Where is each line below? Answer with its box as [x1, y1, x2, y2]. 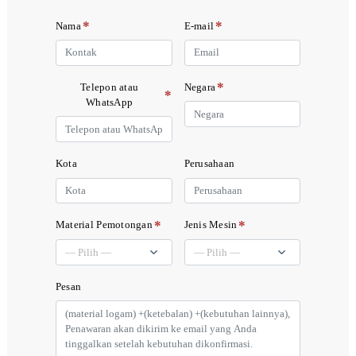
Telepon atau [80, 81, 139, 93]
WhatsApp [86, 96, 133, 108]
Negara [184, 81, 216, 93]
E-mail [184, 20, 215, 32]
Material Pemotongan [55, 219, 153, 231]
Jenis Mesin [184, 219, 238, 231]
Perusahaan [184, 158, 235, 170]
